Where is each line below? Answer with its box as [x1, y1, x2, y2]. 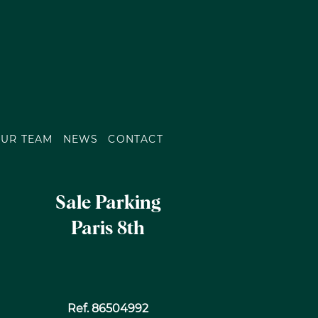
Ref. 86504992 [67, 302, 149, 316]
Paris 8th [71, 220, 146, 239]
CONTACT [108, 133, 163, 146]
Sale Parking [55, 194, 161, 214]
